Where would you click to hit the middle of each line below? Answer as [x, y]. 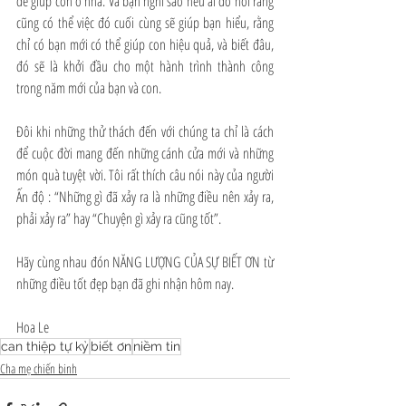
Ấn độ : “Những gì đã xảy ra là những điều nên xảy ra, [145, 197]
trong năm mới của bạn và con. [89, 88]
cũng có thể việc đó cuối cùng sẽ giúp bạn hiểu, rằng [145, 23]
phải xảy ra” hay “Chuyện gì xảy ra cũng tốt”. [119, 218]
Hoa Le [33, 327]
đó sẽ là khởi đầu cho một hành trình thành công [145, 66]
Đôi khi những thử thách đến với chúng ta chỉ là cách [145, 131]
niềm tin [157, 346]
